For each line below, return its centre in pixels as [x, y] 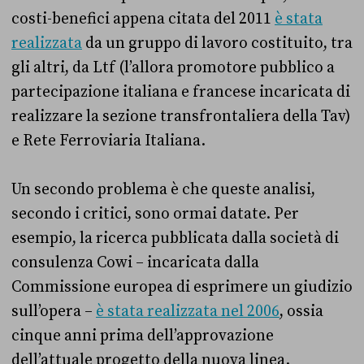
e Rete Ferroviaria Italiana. [108, 140]
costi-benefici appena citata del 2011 [143, 18]
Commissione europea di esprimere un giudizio [182, 286]
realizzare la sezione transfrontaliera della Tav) [181, 116]
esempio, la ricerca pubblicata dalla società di [175, 238]
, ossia [301, 311]
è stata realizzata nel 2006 [188, 311]
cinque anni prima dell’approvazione [143, 335]
